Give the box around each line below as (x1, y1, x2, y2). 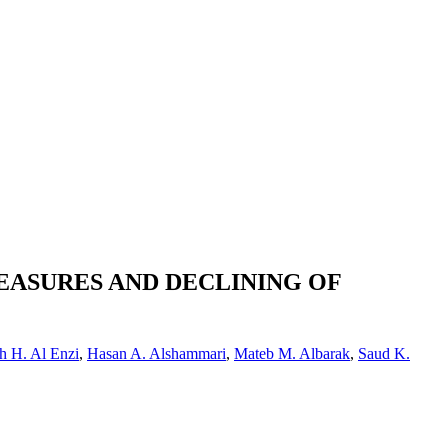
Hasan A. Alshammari (87, 344, 226, 362)
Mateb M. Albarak (234, 344, 350, 362)
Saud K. (358, 344, 410, 362)
